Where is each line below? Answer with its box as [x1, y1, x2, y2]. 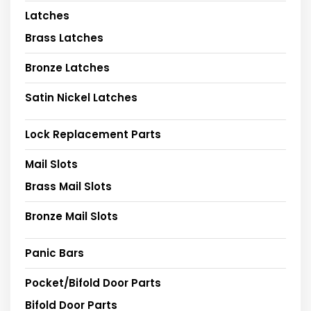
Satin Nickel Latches [25, 90, 137, 105]
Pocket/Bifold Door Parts [25, 275, 161, 290]
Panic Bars [25, 245, 84, 260]
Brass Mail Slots [25, 178, 112, 194]
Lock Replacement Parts [25, 126, 161, 142]
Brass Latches [25, 30, 103, 45]
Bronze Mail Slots [25, 208, 118, 224]
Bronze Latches [25, 60, 110, 75]
